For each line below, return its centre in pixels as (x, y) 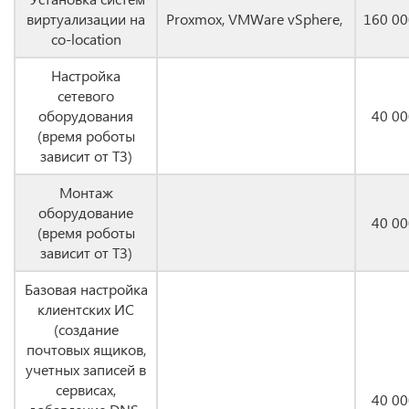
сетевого (86, 95)
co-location (86, 39)
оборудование (86, 212)
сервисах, (86, 389)
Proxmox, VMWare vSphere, (256, 19)
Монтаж (86, 192)
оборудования (86, 115)
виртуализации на (86, 19)
